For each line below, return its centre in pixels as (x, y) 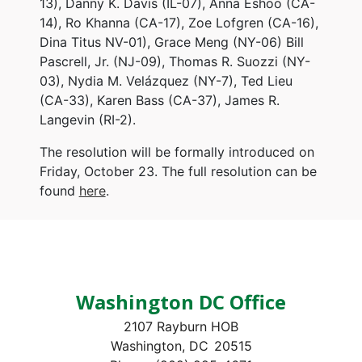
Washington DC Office (181, 301)
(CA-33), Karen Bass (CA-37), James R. (159, 100)
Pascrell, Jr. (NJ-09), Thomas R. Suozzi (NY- (175, 61)
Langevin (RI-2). (87, 119)
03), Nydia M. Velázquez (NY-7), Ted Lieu (166, 80)
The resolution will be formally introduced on (177, 152)
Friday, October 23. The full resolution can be (178, 171)
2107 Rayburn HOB (181, 326)
